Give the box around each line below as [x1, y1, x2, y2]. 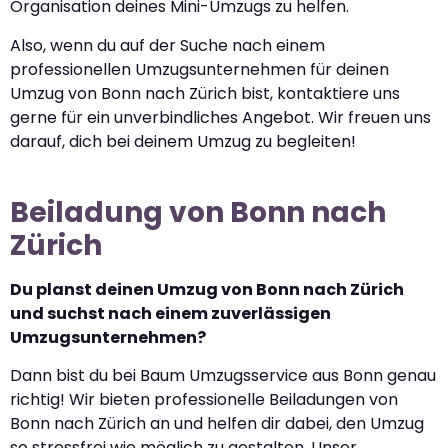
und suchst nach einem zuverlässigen [10, 301, 331, 325]
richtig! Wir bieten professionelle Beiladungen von [10, 388, 398, 412]
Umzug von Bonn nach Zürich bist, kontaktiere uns [10, 81, 400, 105]
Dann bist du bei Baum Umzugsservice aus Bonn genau [10, 364, 436, 388]
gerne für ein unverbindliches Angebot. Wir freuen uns [10, 105, 431, 129]
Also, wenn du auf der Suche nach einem [10, 33, 325, 57]
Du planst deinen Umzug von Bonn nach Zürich [10, 277, 404, 301]
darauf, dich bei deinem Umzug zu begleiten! [10, 129, 356, 153]
